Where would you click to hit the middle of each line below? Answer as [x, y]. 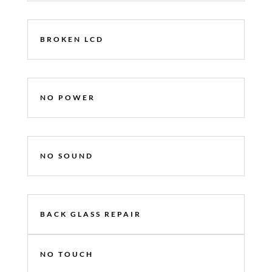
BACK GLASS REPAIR [90, 214]
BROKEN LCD [72, 39]
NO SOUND [66, 155]
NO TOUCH [66, 254]
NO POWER [67, 97]
